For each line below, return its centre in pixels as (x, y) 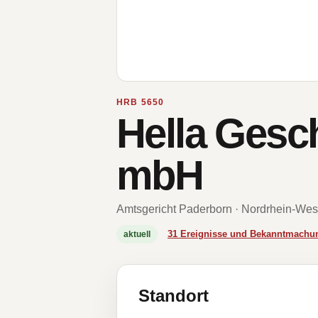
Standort (174, 296)
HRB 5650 (141, 102)
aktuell (137, 234)
